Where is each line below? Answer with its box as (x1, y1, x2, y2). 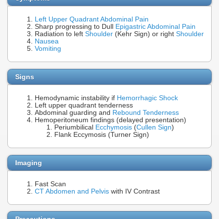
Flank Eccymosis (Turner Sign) (54, 131, 149, 138)
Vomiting (35, 45, 61, 53)
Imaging (15, 158, 42, 167)
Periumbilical (54, 123, 95, 131)
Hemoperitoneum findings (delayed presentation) (35, 116, 186, 124)
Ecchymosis (95, 123, 132, 131)
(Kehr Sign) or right (113, 30, 176, 38)
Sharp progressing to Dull (35, 23, 115, 31)
